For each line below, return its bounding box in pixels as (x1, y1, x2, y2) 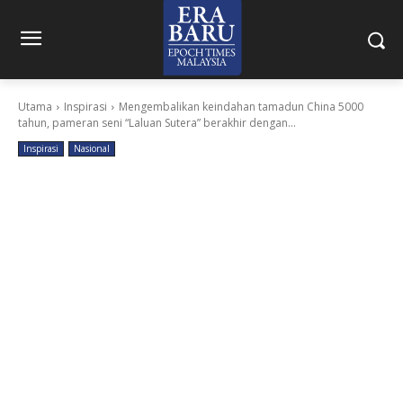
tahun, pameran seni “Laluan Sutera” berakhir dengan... (18, 115, 296, 130)
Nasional (74, 142, 110, 155)
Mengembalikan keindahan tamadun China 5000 (119, 99, 363, 114)
